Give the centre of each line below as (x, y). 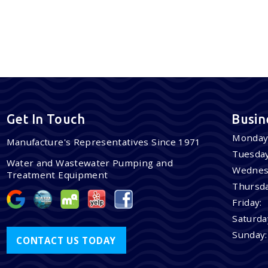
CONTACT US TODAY (66, 240)
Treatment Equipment (57, 175)
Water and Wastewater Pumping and (89, 163)
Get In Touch (45, 119)
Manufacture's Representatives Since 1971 (103, 142)
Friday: (247, 202)
